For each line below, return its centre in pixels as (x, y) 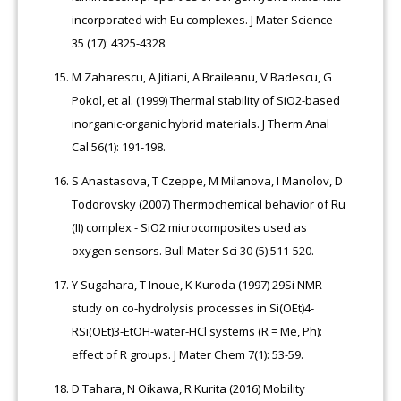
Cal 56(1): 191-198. (119, 146)
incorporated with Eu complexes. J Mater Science (203, 19)
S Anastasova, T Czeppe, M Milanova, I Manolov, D (208, 180)
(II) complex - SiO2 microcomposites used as (190, 227)
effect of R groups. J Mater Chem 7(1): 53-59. (188, 354)
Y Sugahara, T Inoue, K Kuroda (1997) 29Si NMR (197, 284)
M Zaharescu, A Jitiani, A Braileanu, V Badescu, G (202, 77)
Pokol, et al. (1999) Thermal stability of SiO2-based (206, 100)
